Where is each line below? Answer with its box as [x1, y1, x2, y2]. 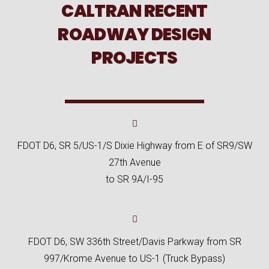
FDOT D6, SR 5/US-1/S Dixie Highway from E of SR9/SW [17, 139, 252, 151]
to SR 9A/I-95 [106, 173, 163, 185]
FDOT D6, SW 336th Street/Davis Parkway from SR [28, 235, 241, 247]
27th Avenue [108, 156, 161, 168]
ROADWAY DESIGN [58, 23, 211, 47]
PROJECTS [91, 46, 178, 70]
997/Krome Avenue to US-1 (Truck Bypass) [44, 252, 225, 264]
